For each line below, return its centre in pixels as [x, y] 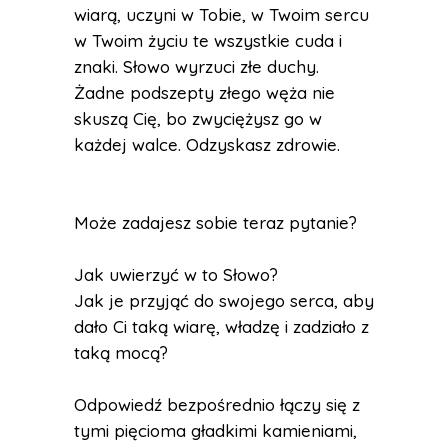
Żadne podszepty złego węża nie [204, 92]
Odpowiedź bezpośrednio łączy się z [217, 404]
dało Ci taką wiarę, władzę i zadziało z [221, 326]
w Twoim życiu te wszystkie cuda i [208, 40]
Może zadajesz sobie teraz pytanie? [215, 222]
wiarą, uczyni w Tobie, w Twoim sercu [221, 14]
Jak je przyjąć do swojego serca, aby [224, 300]
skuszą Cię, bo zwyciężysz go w [198, 118]
